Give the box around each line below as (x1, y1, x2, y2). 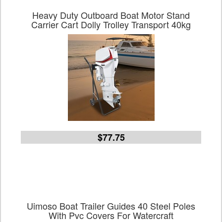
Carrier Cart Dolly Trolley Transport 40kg (31, 18, 191, 31)
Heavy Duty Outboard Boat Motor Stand (32, 8, 190, 21)
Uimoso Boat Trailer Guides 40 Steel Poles (27, 199, 195, 212)
